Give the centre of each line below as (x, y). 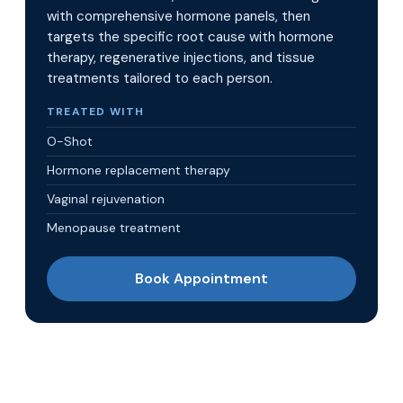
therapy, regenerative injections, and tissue (181, 58)
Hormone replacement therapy (139, 170)
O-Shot (70, 141)
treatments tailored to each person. (160, 78)
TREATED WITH (96, 112)
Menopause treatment (114, 228)
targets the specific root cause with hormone (190, 37)
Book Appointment (201, 278)
